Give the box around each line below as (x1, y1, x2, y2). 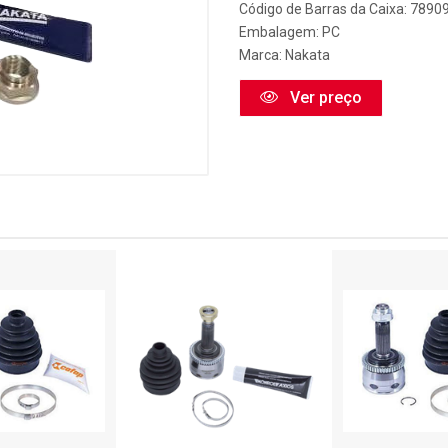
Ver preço (286, 88, 362, 107)
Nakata (285, 47, 330, 63)
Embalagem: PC (239, 24, 340, 40)
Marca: (239, 47, 285, 63)
